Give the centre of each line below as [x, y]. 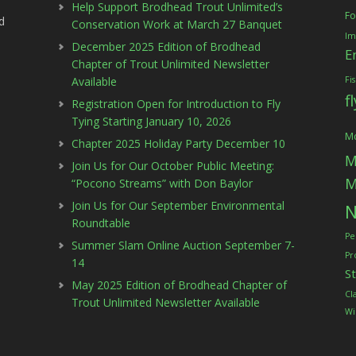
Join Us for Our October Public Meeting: [173, 166]
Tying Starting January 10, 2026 [152, 121]
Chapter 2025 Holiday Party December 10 [179, 143]
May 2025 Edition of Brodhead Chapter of [180, 285]
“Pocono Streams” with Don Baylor [163, 183]
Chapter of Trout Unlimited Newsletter [171, 64]
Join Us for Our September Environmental [178, 205]
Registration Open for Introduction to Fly [176, 104]
